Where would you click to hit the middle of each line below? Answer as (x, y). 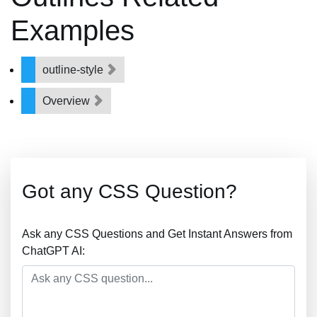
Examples (73, 30)
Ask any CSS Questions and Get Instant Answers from (157, 234)
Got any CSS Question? (129, 191)
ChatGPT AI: (53, 251)
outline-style (74, 70)
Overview (68, 101)
